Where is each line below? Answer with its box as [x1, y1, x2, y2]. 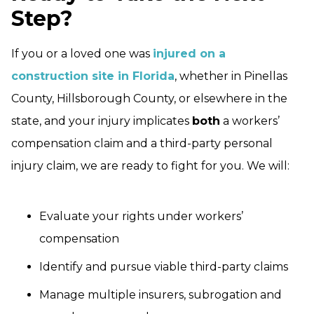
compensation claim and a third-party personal [11, 137, 273, 151]
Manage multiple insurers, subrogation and [39, 288, 282, 302]
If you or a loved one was [11, 47, 153, 61]
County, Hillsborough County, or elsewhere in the [11, 92, 287, 106]
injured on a [153, 47, 226, 61]
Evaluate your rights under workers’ [39, 210, 243, 224]
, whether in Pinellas [175, 69, 287, 83]
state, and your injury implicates [11, 114, 192, 128]
